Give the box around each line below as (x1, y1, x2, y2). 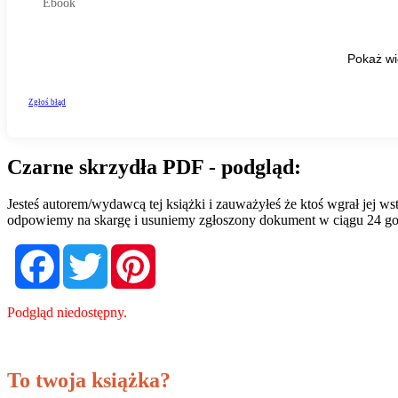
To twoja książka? (7, 369, 171, 393)
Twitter (107, 243, 152, 259)
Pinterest (155, 243, 209, 259)
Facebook (60, 243, 118, 259)
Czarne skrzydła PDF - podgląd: (7, 155, 301, 179)
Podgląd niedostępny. (7, 305, 127, 321)
